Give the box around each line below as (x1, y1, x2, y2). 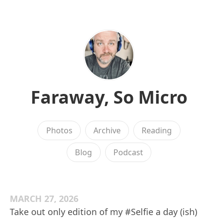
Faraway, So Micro (31, 85, 187, 109)
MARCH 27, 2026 (10, 193, 78, 204)
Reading (142, 125, 172, 136)
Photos (46, 125, 73, 136)
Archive (93, 125, 121, 136)
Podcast (113, 147, 143, 158)
